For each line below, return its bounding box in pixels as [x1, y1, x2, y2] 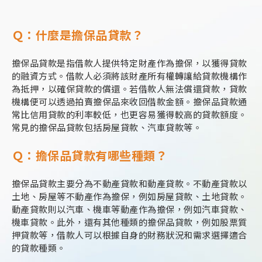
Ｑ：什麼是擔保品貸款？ [12, 29, 144, 42]
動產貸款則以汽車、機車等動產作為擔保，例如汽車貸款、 [12, 205, 247, 215]
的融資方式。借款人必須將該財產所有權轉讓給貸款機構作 [12, 71, 247, 81]
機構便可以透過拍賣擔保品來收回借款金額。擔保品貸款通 [12, 97, 247, 107]
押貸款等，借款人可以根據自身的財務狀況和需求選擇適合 [12, 230, 247, 240]
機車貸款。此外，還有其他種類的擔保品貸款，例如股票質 [12, 218, 247, 227]
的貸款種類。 [12, 243, 66, 253]
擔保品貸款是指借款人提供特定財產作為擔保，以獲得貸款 [12, 58, 247, 68]
